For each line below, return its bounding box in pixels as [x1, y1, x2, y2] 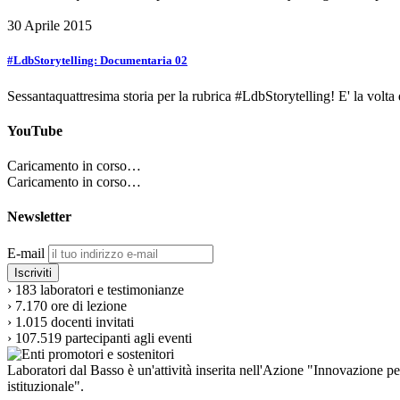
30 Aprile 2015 [7, 18, 92, 34]
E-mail [7, 245, 45, 261]
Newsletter [7, 209, 71, 225]
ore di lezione [51, 297, 127, 313]
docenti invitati [51, 313, 134, 329]
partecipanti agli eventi [65, 329, 192, 346]
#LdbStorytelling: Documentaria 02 [7, 54, 187, 68]
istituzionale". [7, 378, 84, 394]
